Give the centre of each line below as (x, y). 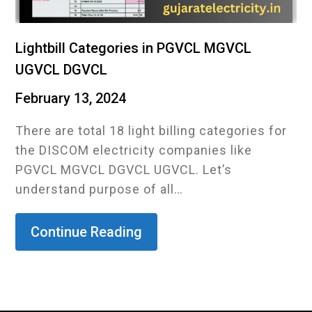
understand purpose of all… (100, 189)
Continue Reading (87, 232)
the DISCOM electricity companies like (134, 150)
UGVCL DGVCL (62, 70)
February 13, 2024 (71, 98)
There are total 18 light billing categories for (151, 131)
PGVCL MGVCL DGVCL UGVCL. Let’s (124, 170)
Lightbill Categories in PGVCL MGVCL (134, 48)
